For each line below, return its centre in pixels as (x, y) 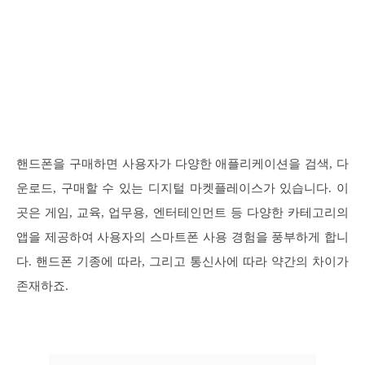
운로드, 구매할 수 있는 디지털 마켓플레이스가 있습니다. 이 (182, 188)
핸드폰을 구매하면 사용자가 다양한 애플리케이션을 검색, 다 (182, 164)
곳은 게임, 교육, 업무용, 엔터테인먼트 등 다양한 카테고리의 (182, 213)
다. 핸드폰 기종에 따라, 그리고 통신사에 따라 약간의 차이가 (182, 262)
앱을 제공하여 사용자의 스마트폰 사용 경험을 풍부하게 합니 (182, 237)
